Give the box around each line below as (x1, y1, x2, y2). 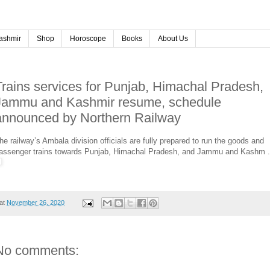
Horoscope (70, 34, 106, 43)
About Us (158, 34, 188, 43)
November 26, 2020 (7, 199, 64, 207)
